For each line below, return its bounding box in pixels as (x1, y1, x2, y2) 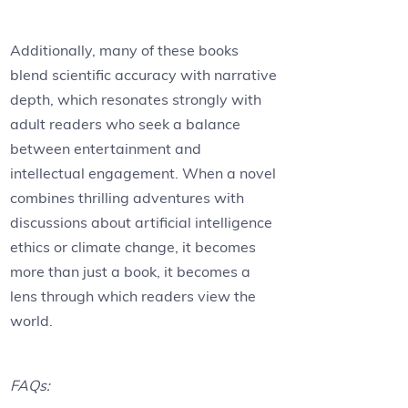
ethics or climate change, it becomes (10, 238, 257, 257)
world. (10, 311, 54, 331)
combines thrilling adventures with (10, 189, 245, 208)
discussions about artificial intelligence (10, 213, 273, 232)
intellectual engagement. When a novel (10, 164, 277, 183)
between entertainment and (10, 139, 202, 158)
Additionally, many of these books (10, 41, 240, 60)
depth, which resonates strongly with (10, 90, 262, 109)
